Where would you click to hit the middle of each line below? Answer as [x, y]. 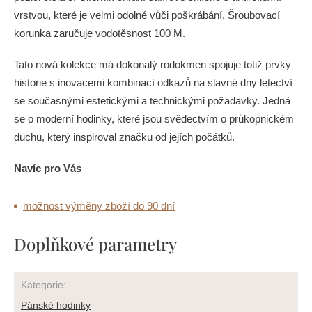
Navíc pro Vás [48, 168]
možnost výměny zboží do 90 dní [99, 206]
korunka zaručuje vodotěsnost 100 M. [101, 33]
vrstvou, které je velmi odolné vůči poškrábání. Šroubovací [147, 15]
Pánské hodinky [56, 305]
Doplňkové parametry [95, 244]
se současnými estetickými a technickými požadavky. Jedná [152, 101]
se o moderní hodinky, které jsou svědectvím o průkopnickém [154, 119]
